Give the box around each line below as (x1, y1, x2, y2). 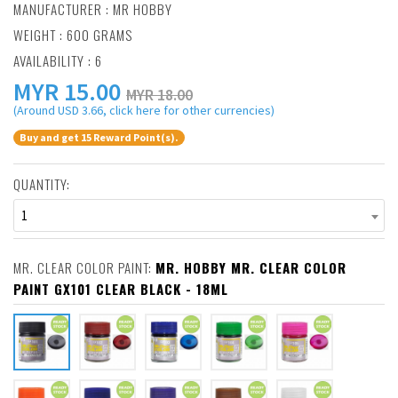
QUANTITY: (13, 174, 70, 195)
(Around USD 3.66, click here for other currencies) (13, 102, 275, 118)
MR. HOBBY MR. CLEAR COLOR (155, 258, 346, 278)
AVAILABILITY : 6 (13, 51, 102, 70)
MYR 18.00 (126, 84, 193, 105)
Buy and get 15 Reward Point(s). (20, 131, 179, 145)
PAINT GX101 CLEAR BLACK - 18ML (13, 279, 228, 299)
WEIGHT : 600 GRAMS (13, 25, 132, 44)
